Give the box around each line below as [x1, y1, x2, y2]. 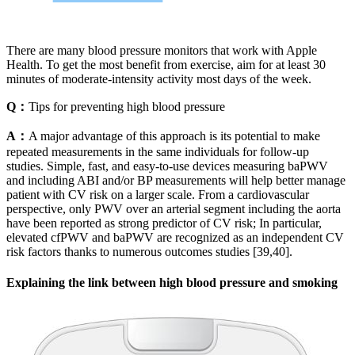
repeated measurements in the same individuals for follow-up [6, 144, 309, 158]
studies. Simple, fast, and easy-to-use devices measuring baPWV [6, 158, 328, 173]
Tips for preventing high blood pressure [29, 99, 225, 113]
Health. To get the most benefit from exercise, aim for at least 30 [6, 57, 326, 71]
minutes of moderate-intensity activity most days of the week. [6, 71, 311, 86]
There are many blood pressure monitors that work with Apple [6, 43, 317, 57]
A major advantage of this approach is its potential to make [29, 128, 320, 143]
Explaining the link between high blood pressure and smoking [6, 275, 338, 289]
